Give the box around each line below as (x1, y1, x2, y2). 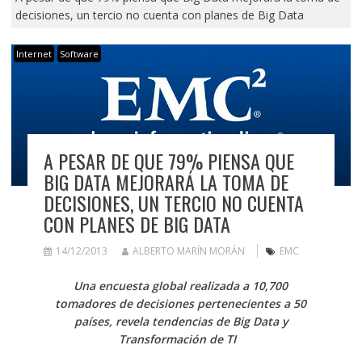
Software (59, 47, 99, 60)
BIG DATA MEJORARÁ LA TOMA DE (43, 167, 288, 197)
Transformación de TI (119, 331, 240, 347)
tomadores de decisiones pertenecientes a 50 (55, 296, 307, 312)
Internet (15, 47, 52, 60)
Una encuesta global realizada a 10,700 (74, 278, 288, 294)
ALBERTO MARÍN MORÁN (132, 244, 245, 259)
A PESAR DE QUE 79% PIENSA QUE (43, 146, 294, 176)
